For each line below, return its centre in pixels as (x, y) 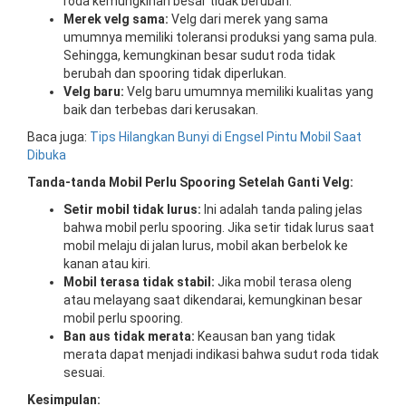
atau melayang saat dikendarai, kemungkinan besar (213, 300)
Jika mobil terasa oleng (283, 281)
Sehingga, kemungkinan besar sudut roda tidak (199, 55)
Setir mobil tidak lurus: (132, 209)
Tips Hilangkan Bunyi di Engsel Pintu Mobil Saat (226, 136)
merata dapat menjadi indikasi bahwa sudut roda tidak (221, 354)
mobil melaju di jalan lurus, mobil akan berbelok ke (206, 245)
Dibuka (47, 155)
